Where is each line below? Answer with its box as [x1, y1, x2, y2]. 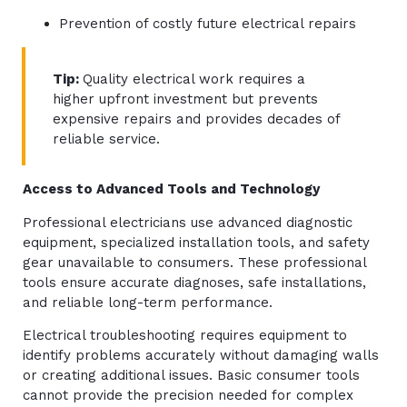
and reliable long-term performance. [23, 293, 273, 311]
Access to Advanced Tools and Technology [23, 181, 320, 198]
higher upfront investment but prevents [53, 91, 318, 108]
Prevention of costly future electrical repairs [59, 15, 356, 32]
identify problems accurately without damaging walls [23, 347, 379, 364]
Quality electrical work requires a [83, 71, 305, 88]
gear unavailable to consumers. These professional [23, 253, 366, 271]
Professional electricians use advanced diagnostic [23, 213, 352, 231]
